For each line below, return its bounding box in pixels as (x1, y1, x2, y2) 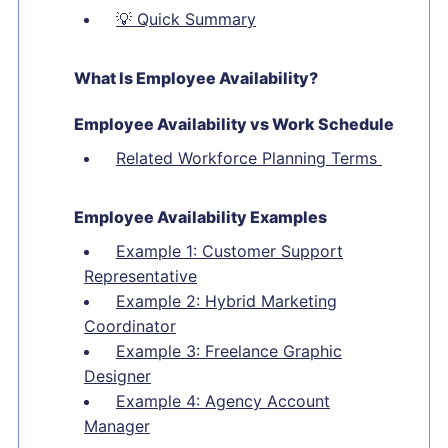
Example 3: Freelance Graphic (116, 341, 342, 361)
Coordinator (84, 316, 176, 336)
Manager (84, 416, 150, 436)
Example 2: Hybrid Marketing (116, 291, 337, 311)
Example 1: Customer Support (116, 241, 343, 261)
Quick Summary (132, 9, 256, 29)
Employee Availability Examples (74, 207, 327, 227)
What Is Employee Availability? (74, 68, 318, 88)
